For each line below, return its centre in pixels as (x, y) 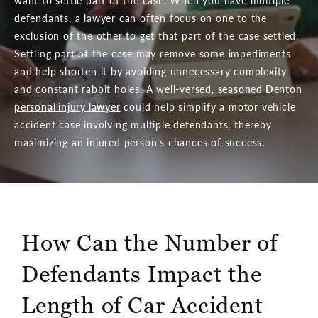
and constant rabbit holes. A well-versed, (116, 89)
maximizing (41, 142)
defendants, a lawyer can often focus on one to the (141, 18)
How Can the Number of (149, 243)
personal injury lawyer (67, 107)
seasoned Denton (260, 89)
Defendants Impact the (142, 274)
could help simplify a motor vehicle (208, 107)
